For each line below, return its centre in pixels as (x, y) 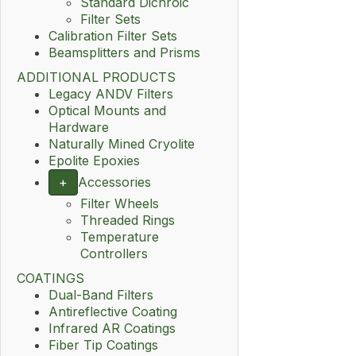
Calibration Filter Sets (113, 36)
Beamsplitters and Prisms (124, 52)
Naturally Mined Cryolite (122, 144)
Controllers (114, 253)
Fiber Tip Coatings (103, 345)
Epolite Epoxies (94, 161)
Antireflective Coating (113, 311)
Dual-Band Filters (101, 295)
